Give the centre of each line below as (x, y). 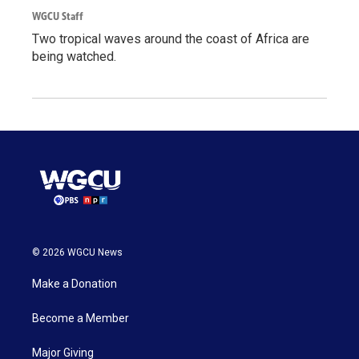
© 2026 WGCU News (77, 252)
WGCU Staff (58, 16)
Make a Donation (75, 283)
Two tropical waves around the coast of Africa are (171, 38)
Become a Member (81, 318)
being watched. (74, 56)
